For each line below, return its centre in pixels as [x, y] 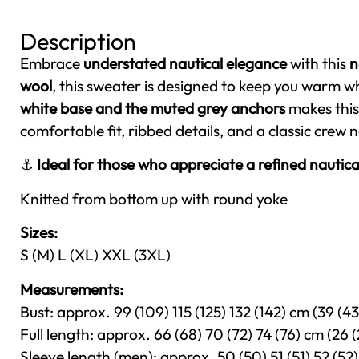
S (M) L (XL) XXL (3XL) [95, 255]
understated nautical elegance [185, 63]
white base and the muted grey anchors [153, 108]
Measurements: [72, 289]
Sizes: [39, 233]
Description [78, 41]
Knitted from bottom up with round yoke [154, 198]
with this [318, 63]
